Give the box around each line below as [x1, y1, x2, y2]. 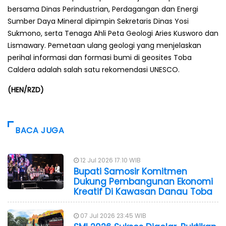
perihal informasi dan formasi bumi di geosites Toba [8, 52, 192, 63]
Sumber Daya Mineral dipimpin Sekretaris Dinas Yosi [8, 16, 189, 26]
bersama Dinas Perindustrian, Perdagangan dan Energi [8, 4, 198, 14]
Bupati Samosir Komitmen [74, 165, 187, 178]
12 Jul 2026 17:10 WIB [79, 155, 141, 164]
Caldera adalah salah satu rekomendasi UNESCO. [8, 64, 180, 75]
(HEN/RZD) [8, 84, 44, 95]
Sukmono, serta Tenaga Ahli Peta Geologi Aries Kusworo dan [8, 28, 218, 38]
